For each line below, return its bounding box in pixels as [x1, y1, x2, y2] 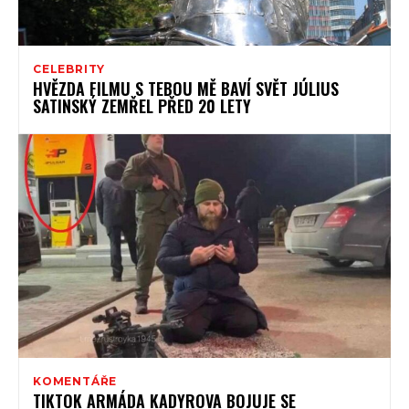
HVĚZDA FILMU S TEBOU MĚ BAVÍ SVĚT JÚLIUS [33, 76, 339, 100]
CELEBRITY [33, 61, 106, 76]
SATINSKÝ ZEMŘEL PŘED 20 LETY [33, 93, 251, 118]
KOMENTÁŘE [33, 373, 118, 388]
